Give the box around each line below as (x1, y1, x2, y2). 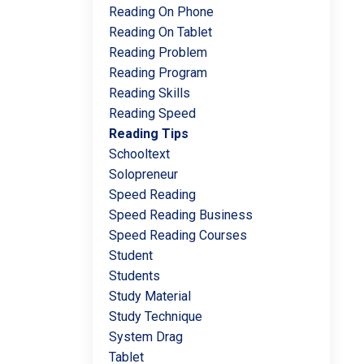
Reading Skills (108, 85, 190, 101)
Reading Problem (108, 45, 207, 60)
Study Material (108, 288, 191, 304)
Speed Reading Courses (108, 227, 247, 243)
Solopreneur (108, 167, 178, 182)
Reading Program (108, 65, 207, 80)
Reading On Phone (108, 4, 214, 19)
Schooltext (108, 146, 170, 162)
